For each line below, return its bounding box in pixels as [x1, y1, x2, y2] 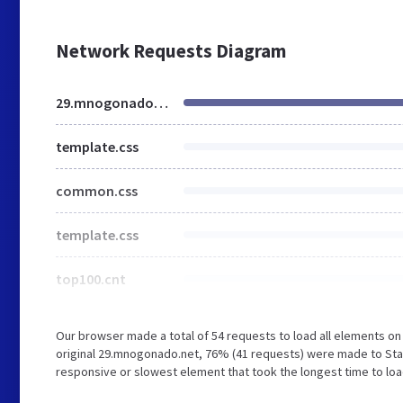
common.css [56, 182, 138, 200]
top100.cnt [56, 270, 126, 288]
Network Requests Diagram [56, 39, 286, 63]
